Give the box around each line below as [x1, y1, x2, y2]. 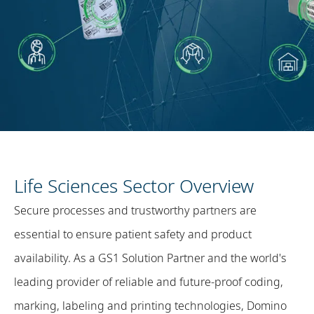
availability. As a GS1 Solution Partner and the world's [14, 250, 287, 266]
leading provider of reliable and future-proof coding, [14, 274, 283, 289]
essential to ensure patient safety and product [14, 226, 252, 242]
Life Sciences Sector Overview [14, 173, 254, 198]
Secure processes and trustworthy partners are [14, 203, 257, 218]
